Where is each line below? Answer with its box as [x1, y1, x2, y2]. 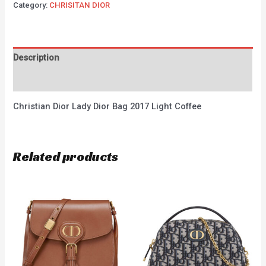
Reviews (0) [13, 74, 60, 85]
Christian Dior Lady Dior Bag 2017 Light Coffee [13, 101, 202, 112]
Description [13, 52, 60, 64]
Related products [13, 148, 119, 164]
